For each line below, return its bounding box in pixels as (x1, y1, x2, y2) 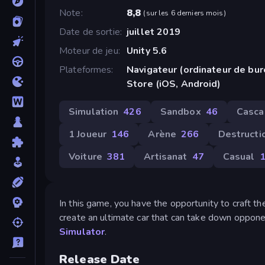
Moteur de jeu (59, 44, 118, 57)
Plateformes (59, 63, 112, 76)
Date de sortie (59, 25, 120, 38)
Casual (222, 150, 255, 163)
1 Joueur (69, 127, 107, 141)
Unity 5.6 (126, 44, 167, 57)
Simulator (59, 225, 105, 238)
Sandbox (160, 105, 201, 118)
